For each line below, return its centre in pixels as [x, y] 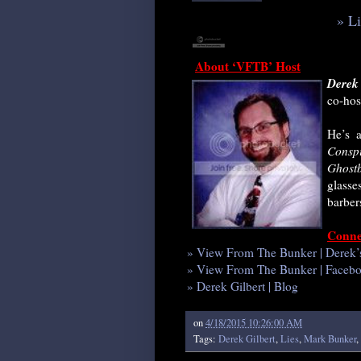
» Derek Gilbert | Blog [243, 286]
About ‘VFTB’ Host [248, 66]
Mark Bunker [330, 339]
